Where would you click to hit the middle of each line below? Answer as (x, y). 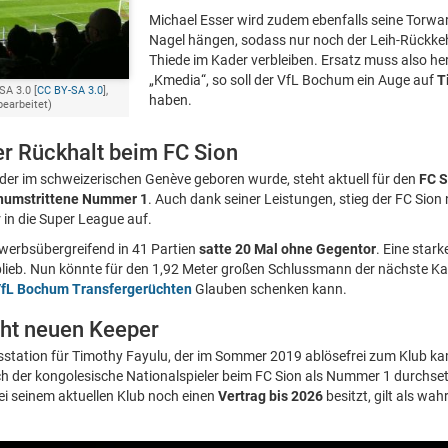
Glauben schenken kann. (269, 288)
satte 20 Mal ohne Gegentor (287, 248)
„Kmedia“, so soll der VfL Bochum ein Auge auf (293, 80)
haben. (170, 100)
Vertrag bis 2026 (270, 395)
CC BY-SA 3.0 (70, 90)
